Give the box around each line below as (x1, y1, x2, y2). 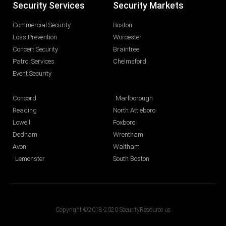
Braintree (113, 45, 139, 53)
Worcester (113, 33, 142, 41)
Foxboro (113, 119, 135, 127)
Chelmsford (113, 58, 146, 66)
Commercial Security (13, 21, 71, 29)
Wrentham (113, 131, 143, 139)
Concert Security (13, 45, 58, 53)
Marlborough (116, 94, 153, 102)
